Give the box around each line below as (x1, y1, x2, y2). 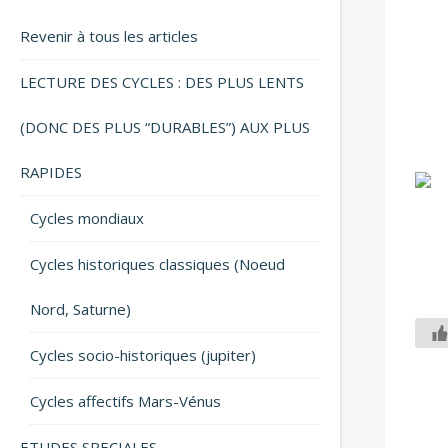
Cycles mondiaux (30, 208, 144, 228)
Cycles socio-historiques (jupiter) (30, 345, 256, 365)
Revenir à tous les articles (20, 26, 198, 46)
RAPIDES (20, 162, 82, 182)
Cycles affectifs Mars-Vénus (30, 391, 221, 411)
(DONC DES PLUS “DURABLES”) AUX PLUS (20, 117, 310, 137)
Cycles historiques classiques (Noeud (30, 254, 285, 274)
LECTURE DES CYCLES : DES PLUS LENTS (20, 72, 304, 92)
